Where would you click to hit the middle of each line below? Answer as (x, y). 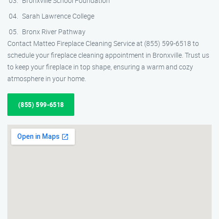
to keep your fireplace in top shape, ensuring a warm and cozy (100, 67)
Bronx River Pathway (54, 32)
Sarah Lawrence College (58, 16)
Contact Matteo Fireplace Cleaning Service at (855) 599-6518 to (103, 43)
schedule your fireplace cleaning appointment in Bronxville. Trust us (108, 55)
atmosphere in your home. (47, 78)
